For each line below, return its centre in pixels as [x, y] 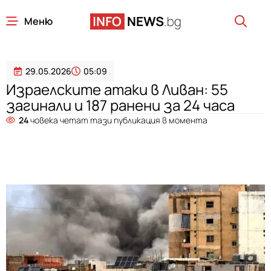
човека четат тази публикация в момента [118, 120]
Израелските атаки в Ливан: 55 [117, 89]
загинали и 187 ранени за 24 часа [120, 105]
